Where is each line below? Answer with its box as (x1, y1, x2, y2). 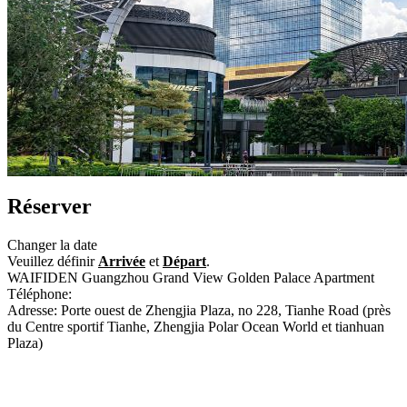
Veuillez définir (7, 253, 98, 269)
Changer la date (7, 236, 97, 253)
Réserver (7, 194, 92, 218)
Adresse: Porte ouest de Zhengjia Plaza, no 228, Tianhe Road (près (7, 302, 391, 318)
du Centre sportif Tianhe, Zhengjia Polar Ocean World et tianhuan (7, 318, 384, 334)
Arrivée (98, 253, 145, 269)
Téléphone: (7, 285, 75, 302)
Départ (163, 253, 206, 269)
